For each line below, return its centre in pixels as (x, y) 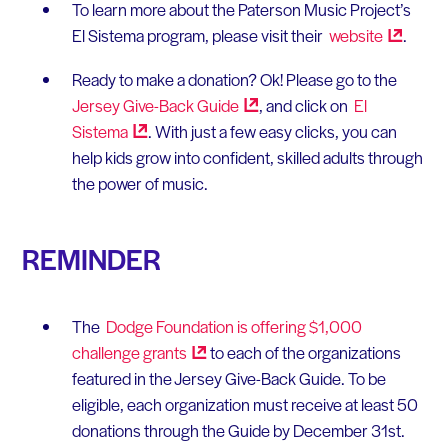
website (355, 35)
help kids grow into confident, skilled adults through (247, 157)
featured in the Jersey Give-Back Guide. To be (228, 378)
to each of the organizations (303, 352)
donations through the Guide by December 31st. (238, 430)
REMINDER (91, 259)
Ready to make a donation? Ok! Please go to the (235, 79)
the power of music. (139, 183)
